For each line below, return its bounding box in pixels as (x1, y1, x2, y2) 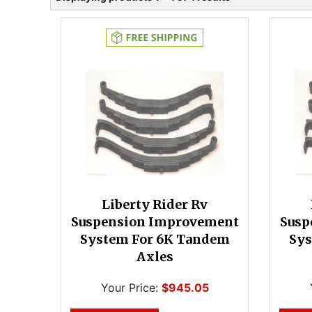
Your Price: (100, 281, 158, 295)
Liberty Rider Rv (102, 196, 208, 212)
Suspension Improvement (70, 214, 239, 230)
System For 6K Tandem (79, 231, 230, 247)
